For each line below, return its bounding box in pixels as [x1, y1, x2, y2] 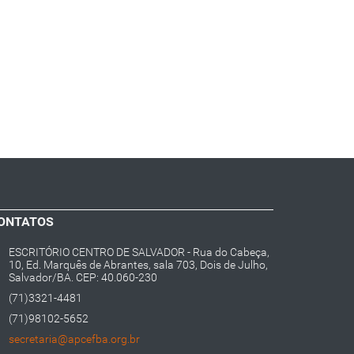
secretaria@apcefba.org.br [9, 333, 140, 346]
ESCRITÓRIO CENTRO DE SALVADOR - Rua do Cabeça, [9, 246, 269, 259]
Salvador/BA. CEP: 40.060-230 [9, 271, 157, 284]
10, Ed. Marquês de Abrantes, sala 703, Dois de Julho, [9, 258, 268, 272]
